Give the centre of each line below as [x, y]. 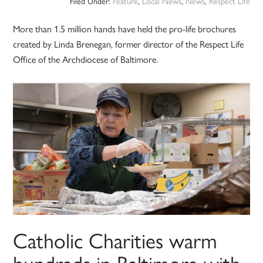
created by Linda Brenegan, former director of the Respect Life [129, 44]
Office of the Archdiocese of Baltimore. [86, 59]
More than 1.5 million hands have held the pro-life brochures [125, 29]
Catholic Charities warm [115, 240]
